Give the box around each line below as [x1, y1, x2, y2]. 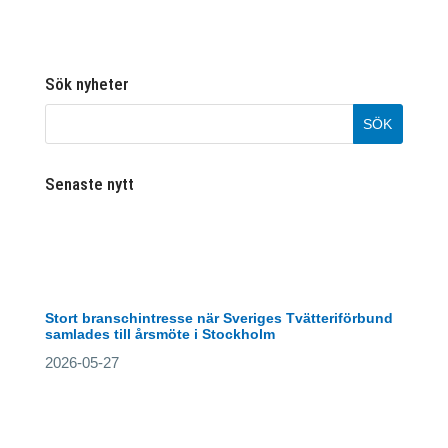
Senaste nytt [44, 174, 134, 194]
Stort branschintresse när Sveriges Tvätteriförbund [44, 310, 393, 326]
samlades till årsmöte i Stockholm [44, 326, 275, 342]
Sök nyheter [44, 74, 129, 94]
